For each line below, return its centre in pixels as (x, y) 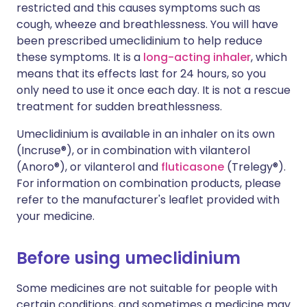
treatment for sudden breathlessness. (119, 107)
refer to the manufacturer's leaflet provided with (148, 200)
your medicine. (56, 216)
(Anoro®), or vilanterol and (89, 167)
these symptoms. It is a (80, 57)
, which (269, 57)
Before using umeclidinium (128, 258)
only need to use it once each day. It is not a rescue (153, 90)
